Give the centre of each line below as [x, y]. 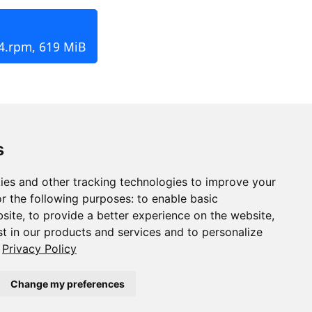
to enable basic [178, 198]
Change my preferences [68, 284]
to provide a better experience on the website [150, 215]
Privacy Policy [39, 249]
